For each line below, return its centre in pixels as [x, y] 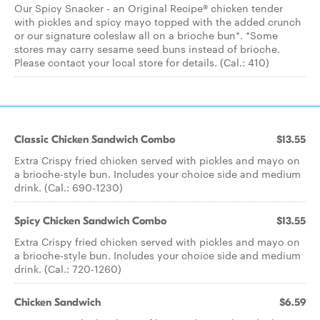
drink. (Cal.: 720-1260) [68, 269]
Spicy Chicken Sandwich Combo [90, 221]
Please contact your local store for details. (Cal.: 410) [142, 62]
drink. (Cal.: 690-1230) [69, 187]
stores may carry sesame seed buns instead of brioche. [147, 49]
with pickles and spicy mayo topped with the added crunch [158, 21]
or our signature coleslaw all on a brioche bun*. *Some [146, 35]
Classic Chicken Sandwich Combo [95, 139]
